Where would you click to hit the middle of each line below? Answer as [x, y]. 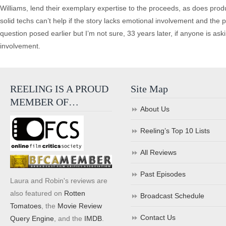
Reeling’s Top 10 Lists [175, 131]
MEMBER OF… [44, 102]
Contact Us [158, 217]
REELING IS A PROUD [59, 89]
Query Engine [32, 218]
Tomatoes [26, 206]
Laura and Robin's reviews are [59, 180]
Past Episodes [163, 174]
